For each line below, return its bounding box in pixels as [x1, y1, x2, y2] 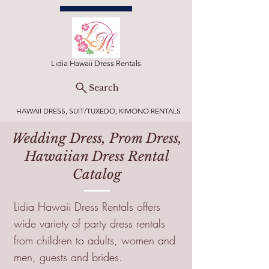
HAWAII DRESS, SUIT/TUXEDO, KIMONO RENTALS [16, 106, 181, 115]
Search [88, 82, 119, 93]
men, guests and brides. [14, 250, 122, 264]
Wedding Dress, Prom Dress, [12, 130, 182, 147]
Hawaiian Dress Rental [25, 148, 169, 165]
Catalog [73, 166, 121, 183]
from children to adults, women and [14, 233, 175, 247]
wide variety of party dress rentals [14, 216, 165, 231]
